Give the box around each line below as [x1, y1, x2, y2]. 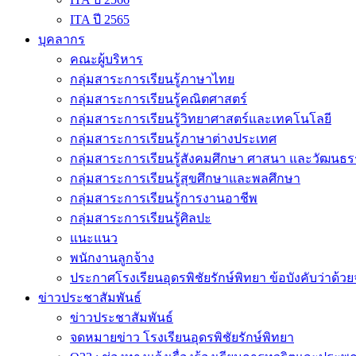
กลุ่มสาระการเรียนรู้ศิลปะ [70, 211, 211, 225]
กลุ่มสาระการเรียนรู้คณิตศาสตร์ [70, 92, 247, 106]
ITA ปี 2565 [70, 13, 130, 26]
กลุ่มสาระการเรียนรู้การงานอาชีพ [70, 192, 257, 205]
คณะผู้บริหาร [70, 52, 143, 66]
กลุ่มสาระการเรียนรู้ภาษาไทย [70, 72, 234, 86]
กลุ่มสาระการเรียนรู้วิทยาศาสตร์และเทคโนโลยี [70, 112, 331, 126]
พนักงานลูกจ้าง [70, 251, 154, 265]
